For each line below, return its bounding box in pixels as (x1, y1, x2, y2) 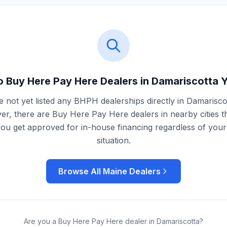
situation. (96, 135, 131, 145)
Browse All (58, 166, 103, 176)
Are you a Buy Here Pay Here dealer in (24, 217, 157, 225)
